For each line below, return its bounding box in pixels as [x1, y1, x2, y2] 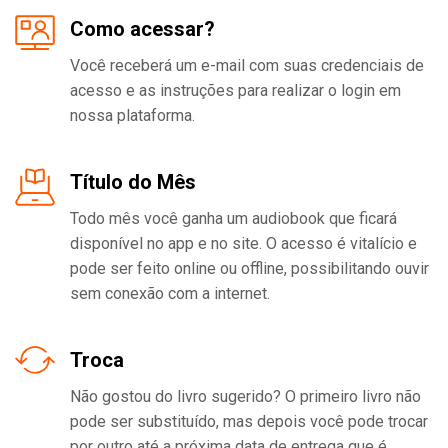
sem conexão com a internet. [70, 283, 270, 303]
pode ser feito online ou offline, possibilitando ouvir [70, 258, 429, 278]
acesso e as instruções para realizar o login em [70, 80, 401, 100]
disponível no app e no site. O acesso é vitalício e [70, 233, 417, 253]
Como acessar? [70, 16, 215, 41]
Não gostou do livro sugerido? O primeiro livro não [70, 386, 421, 406]
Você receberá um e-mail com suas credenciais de [70, 55, 424, 75]
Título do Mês [70, 169, 196, 194]
